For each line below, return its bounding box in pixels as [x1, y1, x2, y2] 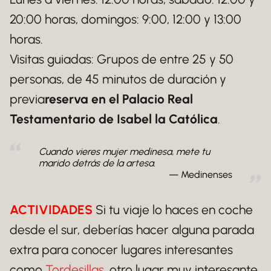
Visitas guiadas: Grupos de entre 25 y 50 [10, 51, 233, 67]
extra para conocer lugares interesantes [10, 241, 233, 257]
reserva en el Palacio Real [45, 91, 193, 106]
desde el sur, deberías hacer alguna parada [10, 221, 254, 237]
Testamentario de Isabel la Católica [10, 111, 218, 126]
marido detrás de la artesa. [39, 157, 155, 169]
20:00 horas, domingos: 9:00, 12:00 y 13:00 [10, 11, 241, 27]
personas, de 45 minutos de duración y [10, 71, 226, 87]
